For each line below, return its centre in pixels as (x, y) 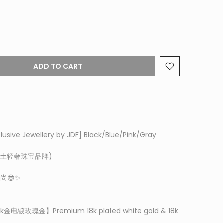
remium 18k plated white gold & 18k (117, 211)
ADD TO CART (58, 66)
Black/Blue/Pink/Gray (119, 135)
